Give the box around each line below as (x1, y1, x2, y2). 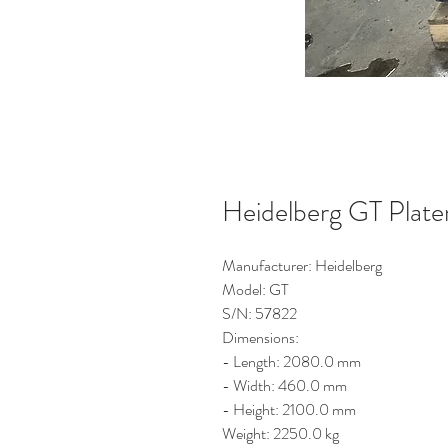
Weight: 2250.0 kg (222, 422, 342, 445)
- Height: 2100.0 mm (222, 398, 359, 421)
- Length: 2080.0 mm (222, 350, 361, 373)
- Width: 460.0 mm (222, 374, 347, 397)
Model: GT (222, 278, 289, 301)
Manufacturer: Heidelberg (222, 254, 385, 277)
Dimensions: (222, 326, 302, 349)
